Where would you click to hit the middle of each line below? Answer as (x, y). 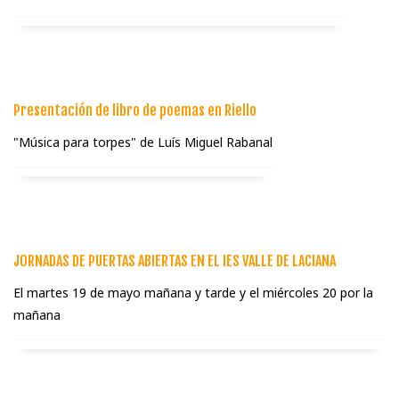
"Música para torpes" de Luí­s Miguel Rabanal (143, 142)
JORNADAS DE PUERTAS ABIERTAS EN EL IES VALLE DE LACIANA (175, 261)
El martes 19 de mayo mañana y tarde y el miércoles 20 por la (193, 293)
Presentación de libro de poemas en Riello (135, 111)
